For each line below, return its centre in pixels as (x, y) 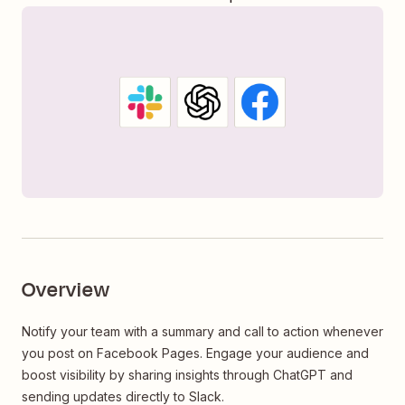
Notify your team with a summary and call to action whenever (202, 332)
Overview (66, 291)
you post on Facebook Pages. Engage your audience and (195, 353)
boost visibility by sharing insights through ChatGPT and (187, 375)
